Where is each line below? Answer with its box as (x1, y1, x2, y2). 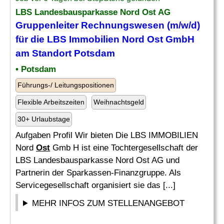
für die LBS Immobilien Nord (15, 34, 147, 44)
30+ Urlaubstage (17, 115, 70, 123)
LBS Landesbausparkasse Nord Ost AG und (15, 155, 179, 165)
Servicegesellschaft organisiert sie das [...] (15, 180, 175, 190)
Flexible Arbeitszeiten (17, 98, 84, 106)
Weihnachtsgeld (93, 98, 144, 106)
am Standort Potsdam (15, 48, 115, 58)
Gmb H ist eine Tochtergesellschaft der (50, 143, 198, 152)
